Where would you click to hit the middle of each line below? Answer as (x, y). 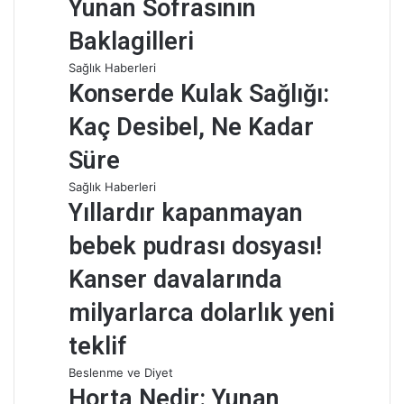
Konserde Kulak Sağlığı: (199, 94)
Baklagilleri (131, 41)
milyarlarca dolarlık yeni (202, 313)
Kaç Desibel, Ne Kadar (191, 127)
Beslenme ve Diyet (121, 372)
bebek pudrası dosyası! (195, 246)
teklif (98, 346)
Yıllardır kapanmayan (186, 213)
